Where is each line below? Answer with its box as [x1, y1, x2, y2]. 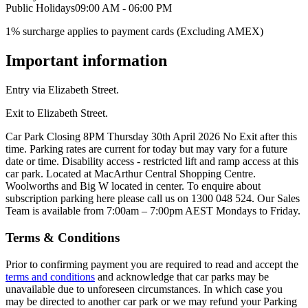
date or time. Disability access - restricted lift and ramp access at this [5, 155, 298, 168]
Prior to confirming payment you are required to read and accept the [5, 258, 298, 270]
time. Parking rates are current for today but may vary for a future [5, 143, 287, 155]
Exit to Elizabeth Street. [5, 107, 108, 120]
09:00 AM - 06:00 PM [75, 2, 172, 14]
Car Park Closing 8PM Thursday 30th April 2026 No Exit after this [5, 131, 297, 143]
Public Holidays [5, 2, 75, 14]
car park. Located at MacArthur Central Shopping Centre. [5, 168, 256, 180]
